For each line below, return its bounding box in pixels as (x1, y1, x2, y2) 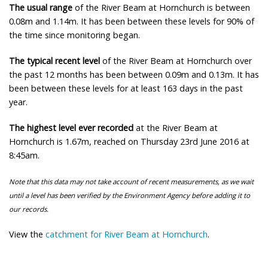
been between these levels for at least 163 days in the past (9, 82, 243, 94)
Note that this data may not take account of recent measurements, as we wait (9, 176, 254, 186)
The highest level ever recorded (9, 121, 133, 133)
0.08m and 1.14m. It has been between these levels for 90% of (9, 15, 254, 27)
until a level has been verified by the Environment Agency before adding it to (9, 190, 250, 200)
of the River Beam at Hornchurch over (100, 54, 252, 66)
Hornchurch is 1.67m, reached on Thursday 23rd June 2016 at (9, 135, 249, 147)
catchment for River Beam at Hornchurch (45, 228, 208, 240)
